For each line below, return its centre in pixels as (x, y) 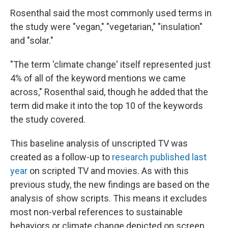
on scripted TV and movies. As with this (108, 170)
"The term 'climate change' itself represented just (110, 64)
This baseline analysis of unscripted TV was (99, 143)
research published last (159, 157)
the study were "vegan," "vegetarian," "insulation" (106, 26)
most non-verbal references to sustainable (96, 212)
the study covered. (48, 119)
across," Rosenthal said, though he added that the (109, 92)
